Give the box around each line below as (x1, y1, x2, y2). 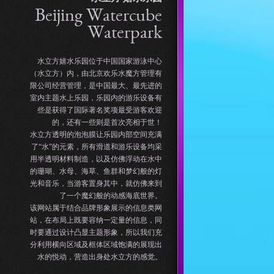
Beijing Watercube (35, 8, 162, 26)
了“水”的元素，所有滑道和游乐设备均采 (31, 143, 162, 151)
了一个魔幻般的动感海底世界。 (59, 191, 162, 200)
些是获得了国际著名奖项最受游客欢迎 (37, 106, 162, 114)
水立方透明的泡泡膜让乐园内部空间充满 (30, 130, 162, 139)
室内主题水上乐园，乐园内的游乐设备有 (30, 94, 162, 102)
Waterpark (87, 25, 162, 43)
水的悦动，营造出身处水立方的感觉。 (37, 253, 162, 261)
